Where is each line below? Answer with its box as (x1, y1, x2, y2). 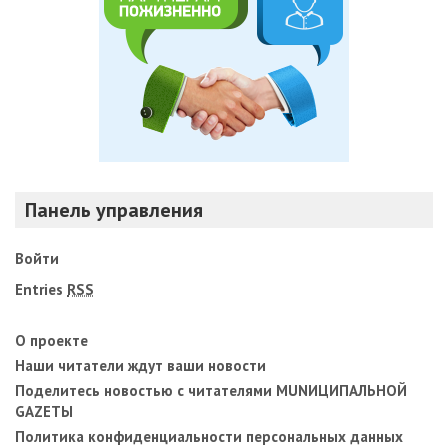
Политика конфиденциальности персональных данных (15, 426, 403, 446)
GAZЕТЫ (15, 401, 73, 421)
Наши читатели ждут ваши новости (15, 355, 266, 375)
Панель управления (25, 196, 203, 223)
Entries (15, 279, 67, 299)
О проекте (15, 330, 88, 350)
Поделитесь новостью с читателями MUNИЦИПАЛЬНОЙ (15, 380, 407, 400)
